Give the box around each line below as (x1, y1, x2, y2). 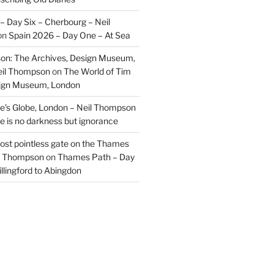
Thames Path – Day (57, 151, 135, 162)
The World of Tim (63, 65, 131, 76)
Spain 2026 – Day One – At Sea (8, 29, 130, 40)
